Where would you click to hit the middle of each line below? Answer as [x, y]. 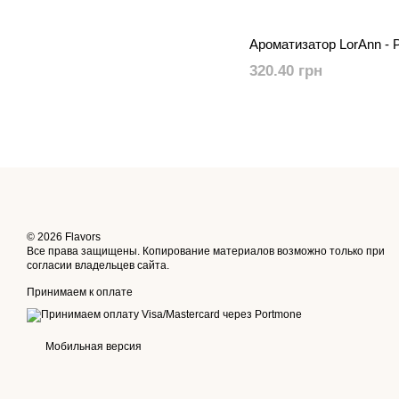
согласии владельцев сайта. [98, 265]
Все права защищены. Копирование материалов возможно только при [206, 251]
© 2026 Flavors [64, 236]
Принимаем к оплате [80, 292]
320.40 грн [286, 70]
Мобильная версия [92, 346]
